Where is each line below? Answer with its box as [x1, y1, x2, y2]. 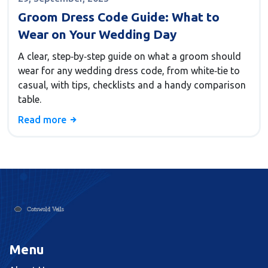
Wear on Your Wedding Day [18, 27, 176, 42]
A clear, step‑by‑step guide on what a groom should [18, 51, 241, 62]
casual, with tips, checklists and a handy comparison [18, 80, 246, 91]
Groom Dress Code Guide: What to [18, 10, 220, 25]
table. [18, 94, 41, 105]
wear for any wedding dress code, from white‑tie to [18, 65, 240, 77]
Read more [18, 114, 69, 126]
